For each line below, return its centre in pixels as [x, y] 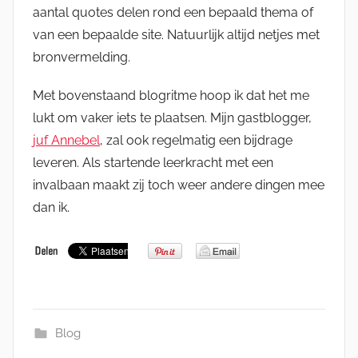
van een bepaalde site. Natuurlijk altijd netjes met [176, 34]
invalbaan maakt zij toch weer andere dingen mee [179, 185]
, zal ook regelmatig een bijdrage [196, 140]
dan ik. [51, 207]
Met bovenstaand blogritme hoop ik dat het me [171, 95]
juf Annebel [66, 140]
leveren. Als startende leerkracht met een [153, 162]
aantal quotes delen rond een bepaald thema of [173, 12]
